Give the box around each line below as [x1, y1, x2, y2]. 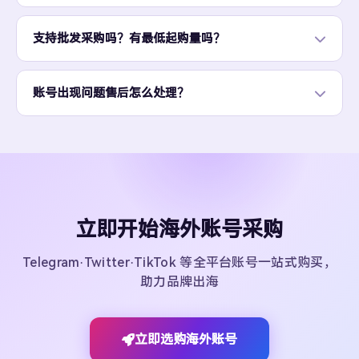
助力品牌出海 [140, 274, 219, 289]
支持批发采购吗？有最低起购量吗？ [33, 31, 225, 46]
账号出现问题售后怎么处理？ [33, 86, 189, 100]
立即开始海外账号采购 [75, 217, 284, 241]
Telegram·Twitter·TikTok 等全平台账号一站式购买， [22, 255, 337, 270]
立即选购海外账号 [135, 332, 237, 347]
